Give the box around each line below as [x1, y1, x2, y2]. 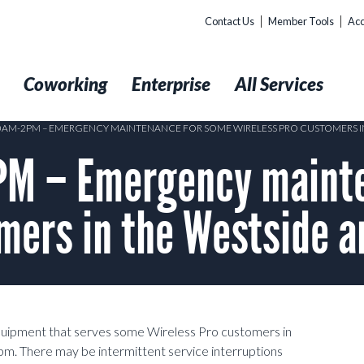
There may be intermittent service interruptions [19, 343, 283, 359]
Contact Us [205, 15, 254, 28]
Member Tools [268, 15, 334, 28]
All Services [235, 73, 323, 95]
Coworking [24, 73, 107, 95]
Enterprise [132, 73, 210, 95]
